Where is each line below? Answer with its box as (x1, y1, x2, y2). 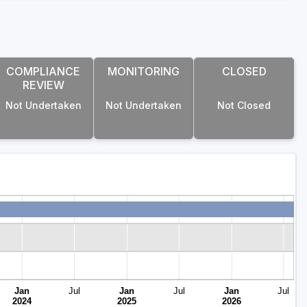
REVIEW (22, 78, 64, 92)
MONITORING (108, 64, 180, 78)
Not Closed (217, 99, 271, 111)
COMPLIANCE (6, 64, 81, 78)
